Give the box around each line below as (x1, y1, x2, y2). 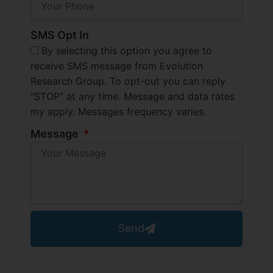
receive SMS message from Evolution (30, 59, 203, 72)
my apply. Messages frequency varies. (30, 105, 206, 118)
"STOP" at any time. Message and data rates (30, 90, 235, 102)
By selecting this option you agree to (41, 44, 212, 57)
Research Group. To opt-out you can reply (30, 74, 225, 87)
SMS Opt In (30, 28, 89, 41)
